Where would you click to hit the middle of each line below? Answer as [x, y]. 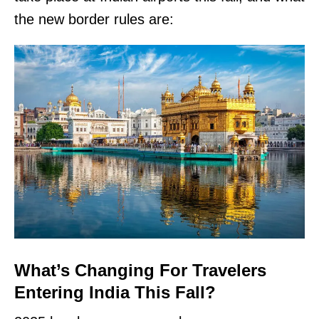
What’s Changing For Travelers [140, 270]
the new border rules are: [94, 19]
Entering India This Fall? [115, 292]
